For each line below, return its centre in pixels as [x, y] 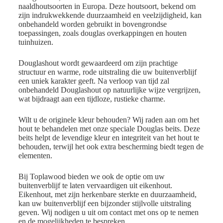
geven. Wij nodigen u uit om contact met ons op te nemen [108, 213]
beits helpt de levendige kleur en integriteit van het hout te [109, 138]
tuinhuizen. [36, 42]
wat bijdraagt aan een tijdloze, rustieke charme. [92, 99]
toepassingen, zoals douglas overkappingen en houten [102, 33]
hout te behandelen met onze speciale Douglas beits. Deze [109, 129]
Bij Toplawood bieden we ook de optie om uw [91, 177]
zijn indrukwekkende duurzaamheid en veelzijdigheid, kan [110, 15]
